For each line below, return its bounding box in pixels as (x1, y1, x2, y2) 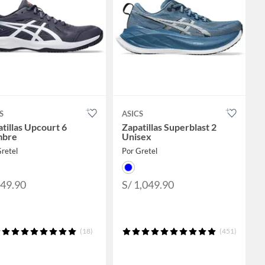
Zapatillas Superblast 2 (121, 121, 216, 133)
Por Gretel (121, 146, 157, 156)
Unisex (121, 131, 151, 143)
